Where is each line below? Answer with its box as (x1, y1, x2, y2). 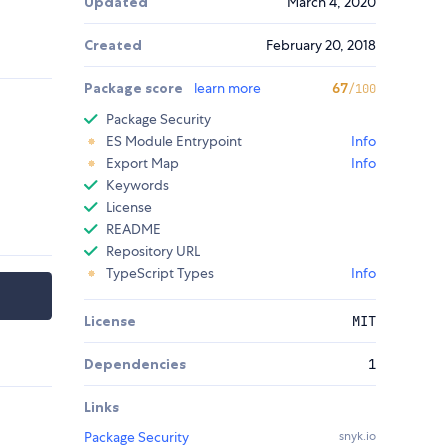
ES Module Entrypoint (106, 132, 242, 151)
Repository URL (106, 242, 200, 261)
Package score (84, 79, 186, 98)
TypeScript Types (106, 264, 214, 283)
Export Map (106, 154, 179, 173)
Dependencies (84, 355, 186, 374)
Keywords (106, 176, 169, 195)
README (106, 220, 161, 239)
